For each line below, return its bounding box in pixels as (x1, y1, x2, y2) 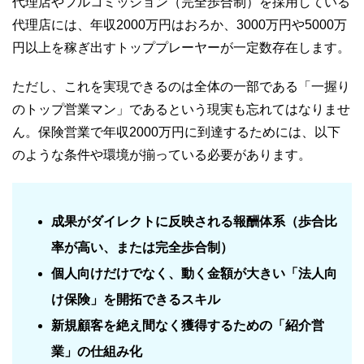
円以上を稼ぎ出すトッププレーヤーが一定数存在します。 (12, 40, 350, 54)
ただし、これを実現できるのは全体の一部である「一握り (12, 79, 350, 93)
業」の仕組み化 (51, 344, 142, 358)
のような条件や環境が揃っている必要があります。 (12, 147, 311, 162)
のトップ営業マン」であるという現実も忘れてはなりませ (12, 102, 350, 116)
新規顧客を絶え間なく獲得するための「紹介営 (51, 318, 324, 332)
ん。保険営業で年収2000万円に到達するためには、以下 (12, 124, 340, 139)
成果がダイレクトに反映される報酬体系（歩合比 (51, 214, 337, 228)
